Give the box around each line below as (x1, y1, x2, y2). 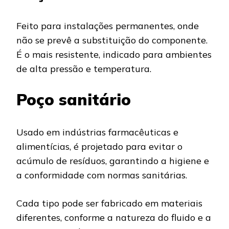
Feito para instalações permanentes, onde (16, 19, 199, 32)
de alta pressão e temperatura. (16, 62, 151, 75)
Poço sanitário (16, 89, 131, 109)
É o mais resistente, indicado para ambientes (16, 48, 212, 60)
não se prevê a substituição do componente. (16, 34, 208, 46)
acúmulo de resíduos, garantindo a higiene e (16, 154, 209, 167)
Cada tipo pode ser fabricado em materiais (16, 197, 202, 209)
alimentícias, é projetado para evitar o (16, 140, 182, 152)
